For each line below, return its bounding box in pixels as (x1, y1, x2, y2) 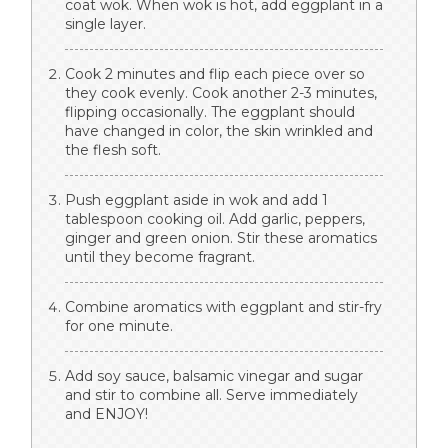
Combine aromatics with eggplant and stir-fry (65, 298, 382, 317)
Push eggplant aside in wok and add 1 (65, 191, 328, 210)
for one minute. (65, 317, 173, 336)
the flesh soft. (65, 141, 161, 160)
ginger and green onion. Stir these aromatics (65, 229, 377, 248)
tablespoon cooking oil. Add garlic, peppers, (65, 210, 365, 229)
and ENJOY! (65, 405, 148, 424)
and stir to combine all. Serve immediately (65, 386, 358, 405)
